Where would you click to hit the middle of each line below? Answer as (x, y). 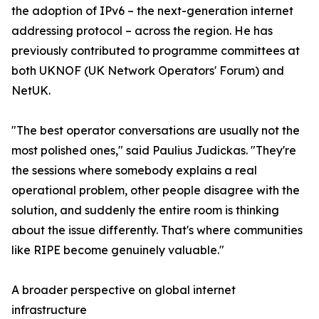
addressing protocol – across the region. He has (142, 31)
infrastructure (49, 310)
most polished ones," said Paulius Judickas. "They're (154, 150)
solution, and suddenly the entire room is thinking (145, 210)
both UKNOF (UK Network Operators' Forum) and (148, 70)
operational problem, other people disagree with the (156, 190)
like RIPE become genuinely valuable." (118, 250)
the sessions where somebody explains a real (134, 170)
